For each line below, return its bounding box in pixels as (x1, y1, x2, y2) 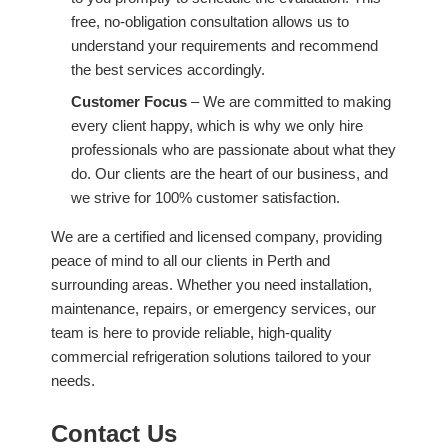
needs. (51, 372, 95, 390)
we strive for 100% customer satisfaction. (71, 189, 340, 207)
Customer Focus (71, 93, 187, 111)
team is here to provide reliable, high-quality (51, 324, 332, 342)
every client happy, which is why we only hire (71, 117, 363, 135)
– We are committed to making (187, 93, 391, 111)
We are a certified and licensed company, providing (51, 228, 382, 246)
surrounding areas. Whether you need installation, (51, 276, 372, 294)
